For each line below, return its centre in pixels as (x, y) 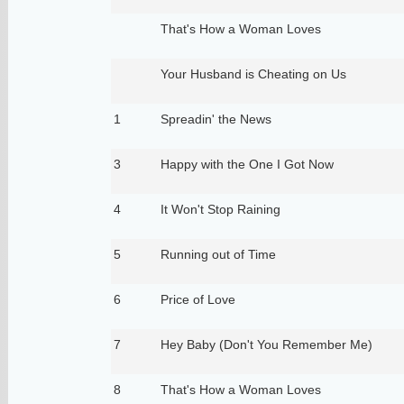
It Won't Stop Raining (220, 209)
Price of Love (197, 299)
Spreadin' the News (216, 119)
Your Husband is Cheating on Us (253, 73)
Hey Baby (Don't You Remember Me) (266, 344)
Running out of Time (218, 254)
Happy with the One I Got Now (247, 164)
